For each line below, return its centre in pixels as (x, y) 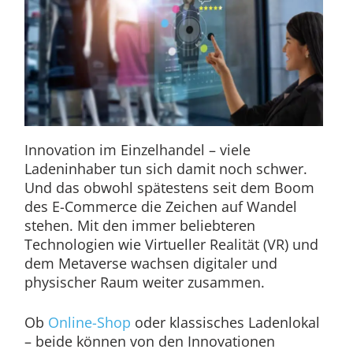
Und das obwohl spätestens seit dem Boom (169, 188)
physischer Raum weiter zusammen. (144, 282)
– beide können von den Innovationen (149, 342)
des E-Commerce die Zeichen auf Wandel (160, 207)
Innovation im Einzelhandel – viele (137, 150)
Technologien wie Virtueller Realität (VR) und (171, 245)
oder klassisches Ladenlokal (225, 323)
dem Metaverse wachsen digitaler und (150, 264)
